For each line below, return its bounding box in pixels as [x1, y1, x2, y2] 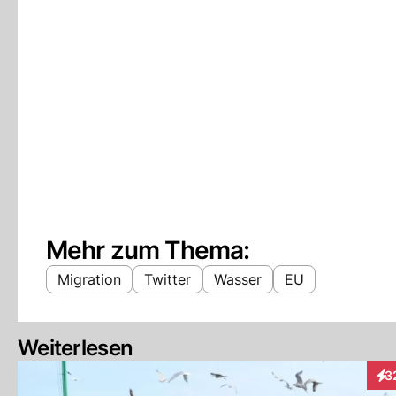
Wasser [214, 270, 262, 288]
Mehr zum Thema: [46, 235, 250, 265]
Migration [57, 270, 121, 288]
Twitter [144, 270, 191, 288]
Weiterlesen [18, 335, 133, 361]
